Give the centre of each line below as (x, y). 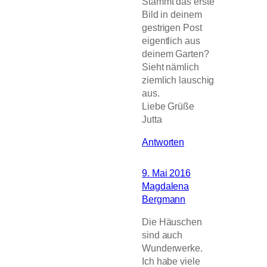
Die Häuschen (172, 222)
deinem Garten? (176, 53)
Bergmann (164, 199)
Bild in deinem (172, 14)
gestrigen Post (172, 27)
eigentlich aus (171, 40)
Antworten (163, 142)
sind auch (162, 235)
